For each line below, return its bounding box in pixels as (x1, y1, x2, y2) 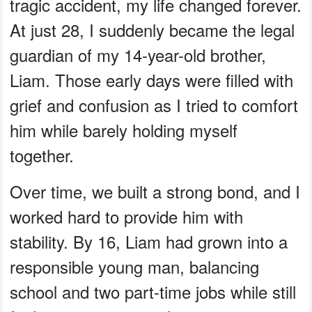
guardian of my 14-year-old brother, (10, 42, 267, 67)
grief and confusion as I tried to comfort (10, 92, 299, 117)
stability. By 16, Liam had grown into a (10, 228, 288, 253)
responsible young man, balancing (10, 253, 260, 279)
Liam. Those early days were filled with (10, 67, 294, 92)
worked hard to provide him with (10, 203, 244, 228)
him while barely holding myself (10, 117, 238, 142)
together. (10, 142, 75, 167)
